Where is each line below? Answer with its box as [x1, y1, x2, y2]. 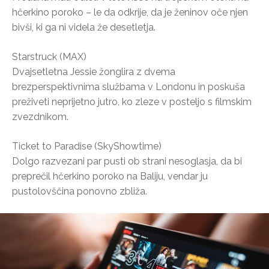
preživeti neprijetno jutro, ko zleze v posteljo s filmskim [12, 96, 252, 107]
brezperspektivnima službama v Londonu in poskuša [12, 81, 245, 92]
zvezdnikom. [12, 111, 68, 122]
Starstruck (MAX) [12, 51, 86, 62]
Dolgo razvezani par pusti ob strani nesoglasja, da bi [12, 156, 242, 167]
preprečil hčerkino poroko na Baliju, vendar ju [12, 171, 208, 182]
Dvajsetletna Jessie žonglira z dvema [12, 66, 175, 77]
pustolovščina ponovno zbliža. [12, 186, 147, 197]
